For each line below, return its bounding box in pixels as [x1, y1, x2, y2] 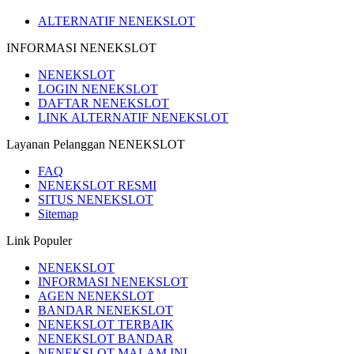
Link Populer [6, 234, 72, 248]
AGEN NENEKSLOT [38, 289, 154, 303]
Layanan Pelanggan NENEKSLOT [6, 137, 185, 152]
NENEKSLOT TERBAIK [38, 318, 174, 332]
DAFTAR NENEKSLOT [38, 96, 169, 111]
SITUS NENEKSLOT [38, 193, 153, 207]
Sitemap [38, 207, 78, 221]
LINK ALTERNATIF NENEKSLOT [38, 111, 228, 125]
